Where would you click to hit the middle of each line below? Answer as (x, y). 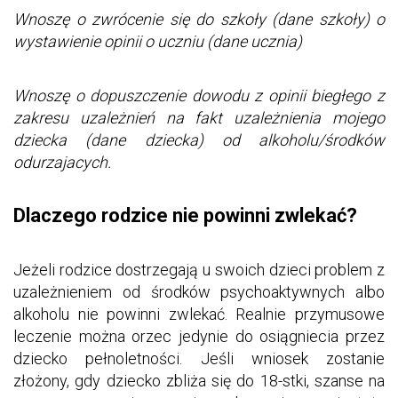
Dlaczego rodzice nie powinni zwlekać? (185, 215)
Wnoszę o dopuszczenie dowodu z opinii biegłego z (199, 95)
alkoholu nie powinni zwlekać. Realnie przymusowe (199, 314)
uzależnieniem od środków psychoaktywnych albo (199, 292)
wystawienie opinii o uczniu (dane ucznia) (158, 41)
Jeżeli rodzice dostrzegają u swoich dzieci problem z (199, 270)
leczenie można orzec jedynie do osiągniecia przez (199, 336)
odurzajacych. (62, 162)
